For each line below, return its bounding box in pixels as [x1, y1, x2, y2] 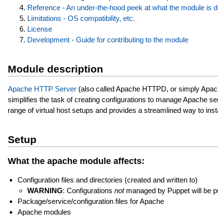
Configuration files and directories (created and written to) [17, 176, 198, 184]
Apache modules [17, 208, 71, 217]
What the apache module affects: [7, 156, 145, 166]
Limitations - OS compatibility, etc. [27, 14, 135, 23]
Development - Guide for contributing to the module [27, 36, 188, 44]
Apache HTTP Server [7, 85, 76, 93]
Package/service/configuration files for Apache [17, 197, 164, 206]
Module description [7, 63, 103, 75]
